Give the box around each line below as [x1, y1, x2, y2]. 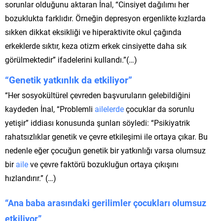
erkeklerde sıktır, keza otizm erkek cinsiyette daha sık [5, 40, 186, 51]
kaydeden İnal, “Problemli [5, 103, 95, 114]
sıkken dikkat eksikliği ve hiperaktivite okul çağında [5, 26, 182, 37]
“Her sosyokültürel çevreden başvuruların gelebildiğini [5, 89, 190, 100]
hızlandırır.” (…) [5, 172, 56, 183]
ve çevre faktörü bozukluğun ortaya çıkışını [28, 158, 179, 169]
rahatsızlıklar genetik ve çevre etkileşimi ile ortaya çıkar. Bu [5, 131, 208, 142]
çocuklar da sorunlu [124, 103, 194, 114]
